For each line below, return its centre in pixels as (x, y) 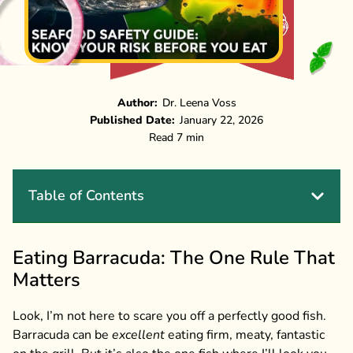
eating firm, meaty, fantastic (245, 335)
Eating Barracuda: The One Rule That (174, 258)
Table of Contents (86, 195)
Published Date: (132, 120)
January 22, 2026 (221, 120)
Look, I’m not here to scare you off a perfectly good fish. (169, 316)
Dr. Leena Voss (197, 103)
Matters (46, 280)
